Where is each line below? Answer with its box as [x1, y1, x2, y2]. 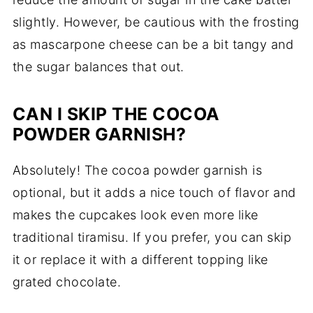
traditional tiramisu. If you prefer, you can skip [12, 230, 292, 245]
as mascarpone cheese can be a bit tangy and [12, 37, 294, 52]
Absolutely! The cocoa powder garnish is [12, 163, 263, 178]
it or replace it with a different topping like [12, 252, 268, 268]
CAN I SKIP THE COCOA [12, 103, 220, 125]
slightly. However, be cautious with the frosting [12, 15, 300, 30]
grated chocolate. [12, 275, 122, 290]
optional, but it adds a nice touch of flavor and [12, 185, 296, 201]
